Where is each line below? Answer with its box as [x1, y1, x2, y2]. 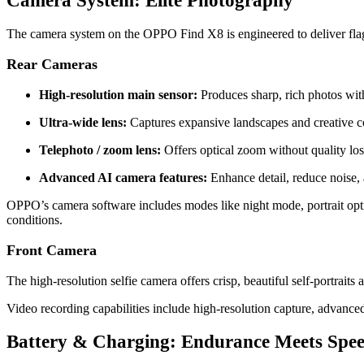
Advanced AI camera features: [39, 171, 207, 185]
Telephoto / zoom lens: [39, 143, 161, 158]
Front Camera [6, 242, 97, 259]
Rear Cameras [6, 56, 97, 73]
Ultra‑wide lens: [39, 115, 127, 130]
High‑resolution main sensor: [39, 88, 197, 102]
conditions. [6, 213, 63, 227]
